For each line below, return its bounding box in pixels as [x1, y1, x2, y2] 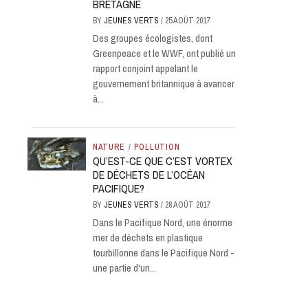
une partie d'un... [92, 261, 156, 275]
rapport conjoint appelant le [92, 61, 198, 76]
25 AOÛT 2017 [164, 15, 210, 26]
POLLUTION [134, 142, 180, 153]
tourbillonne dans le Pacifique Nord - [92, 245, 234, 260]
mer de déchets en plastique [92, 230, 203, 245]
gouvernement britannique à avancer [92, 76, 234, 91]
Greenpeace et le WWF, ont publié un [92, 46, 236, 60]
